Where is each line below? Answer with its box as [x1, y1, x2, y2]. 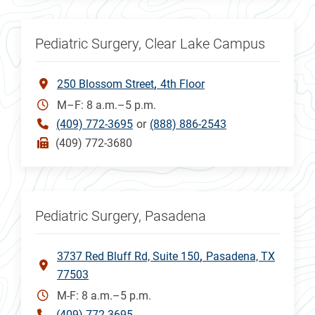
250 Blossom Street [57, 77, 154, 91]
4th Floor [160, 77, 205, 91]
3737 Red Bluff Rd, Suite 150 [57, 249, 200, 263]
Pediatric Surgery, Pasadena [35, 207, 206, 224]
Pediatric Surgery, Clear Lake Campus [35, 34, 265, 52]
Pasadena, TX [206, 249, 275, 263]
